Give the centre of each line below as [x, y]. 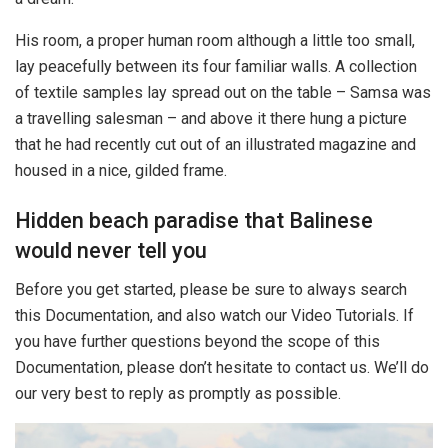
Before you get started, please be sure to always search [211, 289]
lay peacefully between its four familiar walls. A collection [216, 67]
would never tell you [111, 251]
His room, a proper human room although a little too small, [215, 41]
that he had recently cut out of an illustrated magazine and [215, 145]
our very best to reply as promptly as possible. [178, 393]
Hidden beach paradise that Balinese [194, 221]
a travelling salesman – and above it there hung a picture [211, 119]
